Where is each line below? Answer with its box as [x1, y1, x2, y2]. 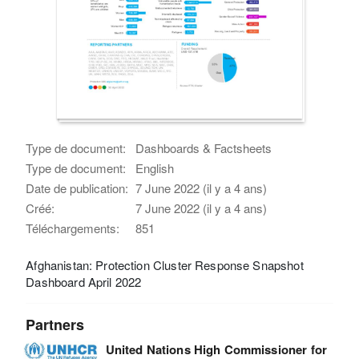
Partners [26, 313, 85, 335]
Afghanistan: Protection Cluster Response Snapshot [26, 256, 304, 273]
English [135, 159, 175, 176]
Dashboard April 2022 [26, 272, 142, 290]
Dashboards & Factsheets [135, 139, 272, 156]
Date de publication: [26, 179, 129, 196]
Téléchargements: [26, 219, 120, 236]
